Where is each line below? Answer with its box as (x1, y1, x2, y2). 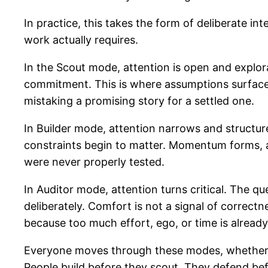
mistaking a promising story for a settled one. (24, 94, 254, 107)
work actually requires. (24, 33, 138, 46)
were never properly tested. (24, 155, 165, 168)
